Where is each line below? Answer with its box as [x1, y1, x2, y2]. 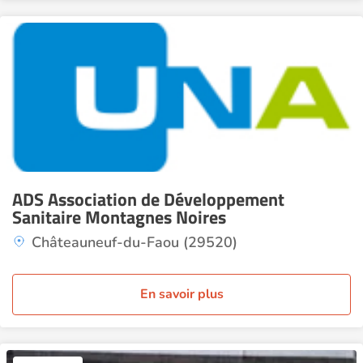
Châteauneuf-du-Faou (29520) [32, 233, 237, 252]
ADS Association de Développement [12, 186, 284, 213]
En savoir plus [139, 285, 224, 303]
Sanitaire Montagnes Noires [12, 203, 226, 231]
